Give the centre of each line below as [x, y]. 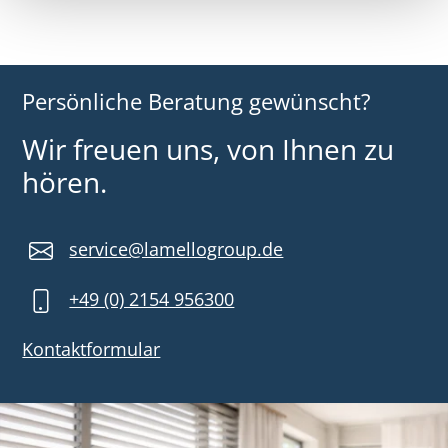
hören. [65, 181]
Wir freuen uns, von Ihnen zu [208, 148]
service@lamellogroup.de [176, 248]
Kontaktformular [91, 349]
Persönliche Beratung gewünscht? [197, 101]
